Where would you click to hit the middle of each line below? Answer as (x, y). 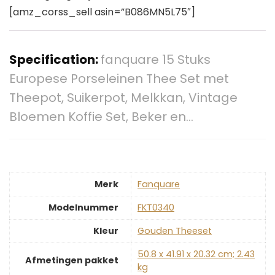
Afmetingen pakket (72, 260)
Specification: (55, 60)
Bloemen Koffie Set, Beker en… (101, 117)
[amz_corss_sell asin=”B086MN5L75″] (102, 12)
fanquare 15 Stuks (156, 60)
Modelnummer (83, 207)
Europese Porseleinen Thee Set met (119, 79)
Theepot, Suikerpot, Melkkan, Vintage (123, 98)
